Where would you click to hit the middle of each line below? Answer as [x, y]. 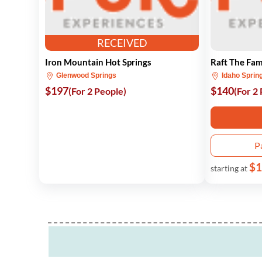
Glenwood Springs [85, 75]
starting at [230, 168]
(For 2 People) [97, 91]
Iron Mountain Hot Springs [98, 62]
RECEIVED [122, 43]
